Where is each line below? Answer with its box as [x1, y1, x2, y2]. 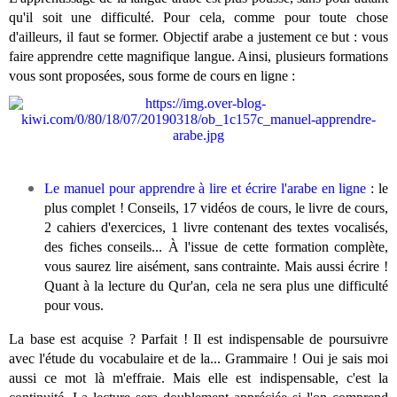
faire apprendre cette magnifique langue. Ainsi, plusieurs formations [9, 49, 388, 65]
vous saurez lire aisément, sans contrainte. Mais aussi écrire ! [44, 258, 388, 274]
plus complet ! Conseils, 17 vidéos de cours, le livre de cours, [44, 199, 388, 215]
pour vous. [44, 297, 104, 313]
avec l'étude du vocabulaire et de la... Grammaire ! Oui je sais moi [9, 350, 388, 366]
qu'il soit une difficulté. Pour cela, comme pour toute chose [9, 10, 388, 26]
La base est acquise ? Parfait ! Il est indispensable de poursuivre [9, 331, 388, 346]
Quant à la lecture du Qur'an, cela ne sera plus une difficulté [44, 277, 388, 293]
